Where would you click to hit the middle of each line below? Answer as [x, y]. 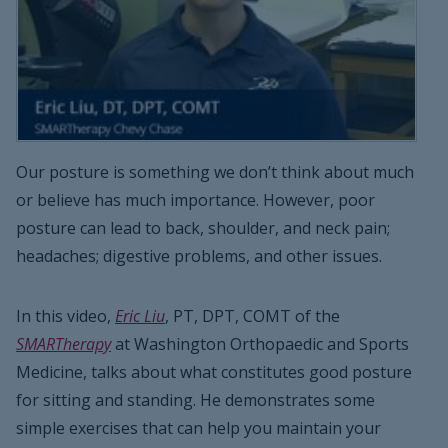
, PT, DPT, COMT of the [252, 316]
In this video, [65, 316]
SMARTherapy [63, 344]
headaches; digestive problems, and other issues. [199, 256]
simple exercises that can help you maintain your [198, 428]
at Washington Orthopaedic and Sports [260, 344]
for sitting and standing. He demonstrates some [195, 400]
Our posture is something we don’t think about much [215, 172]
